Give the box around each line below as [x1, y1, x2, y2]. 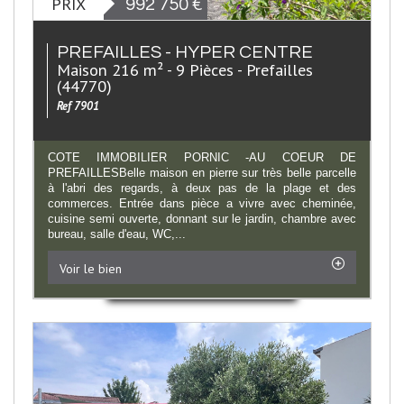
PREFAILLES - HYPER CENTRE [57, 42, 313, 61]
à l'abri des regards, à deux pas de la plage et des [48, 180, 356, 195]
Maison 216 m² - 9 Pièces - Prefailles [57, 58, 313, 80]
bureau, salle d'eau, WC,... [48, 226, 186, 241]
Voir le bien [60, 260, 122, 277]
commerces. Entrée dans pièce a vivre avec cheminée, [48, 196, 356, 210]
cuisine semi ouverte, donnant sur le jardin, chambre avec [48, 211, 356, 225]
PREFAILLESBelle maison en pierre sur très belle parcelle [48, 165, 356, 179]
